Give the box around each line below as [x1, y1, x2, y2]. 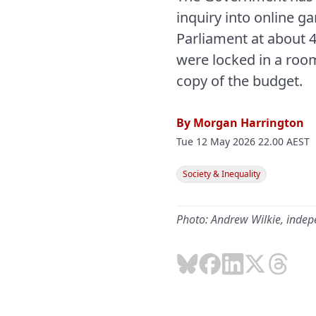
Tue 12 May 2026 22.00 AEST [176, 135, 310, 148]
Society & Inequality [183, 168, 260, 180]
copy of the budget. [176, 71, 303, 90]
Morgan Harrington [193, 115, 304, 130]
